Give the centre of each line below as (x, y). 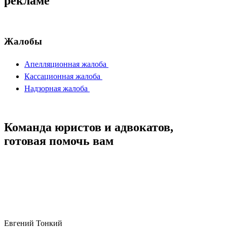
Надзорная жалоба (56, 88)
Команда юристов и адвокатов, (89, 127)
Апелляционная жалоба (65, 64)
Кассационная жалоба (62, 76)
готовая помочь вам (59, 141)
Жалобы (23, 42)
